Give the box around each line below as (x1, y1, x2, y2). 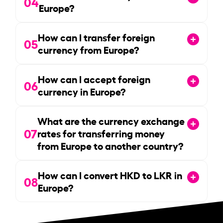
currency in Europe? (38, 84, 126, 98)
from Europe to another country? (37, 138, 184, 152)
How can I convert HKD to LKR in (38, 167, 183, 182)
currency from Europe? (38, 42, 139, 56)
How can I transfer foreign (38, 29, 155, 44)
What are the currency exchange (37, 113, 185, 127)
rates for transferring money (37, 125, 165, 140)
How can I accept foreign (38, 71, 151, 86)
